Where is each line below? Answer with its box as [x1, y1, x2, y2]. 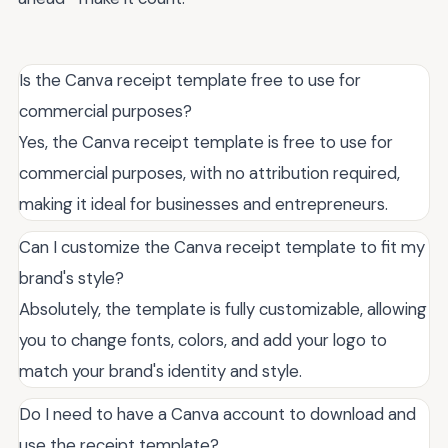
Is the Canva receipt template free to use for [19, 69, 361, 92]
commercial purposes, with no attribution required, [19, 162, 400, 185]
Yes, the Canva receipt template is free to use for [19, 131, 393, 154]
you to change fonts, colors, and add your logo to [19, 329, 387, 352]
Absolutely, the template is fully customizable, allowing [19, 298, 427, 321]
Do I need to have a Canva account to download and [19, 403, 416, 426]
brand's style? [19, 267, 124, 290]
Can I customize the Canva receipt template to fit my [19, 236, 425, 259]
